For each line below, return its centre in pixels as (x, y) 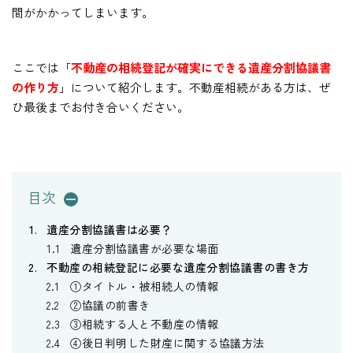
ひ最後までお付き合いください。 (100, 107)
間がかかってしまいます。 (83, 13)
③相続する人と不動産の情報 (145, 324)
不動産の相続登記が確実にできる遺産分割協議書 (201, 68)
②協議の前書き (110, 305)
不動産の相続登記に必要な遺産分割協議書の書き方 (178, 268)
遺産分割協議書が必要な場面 (145, 249)
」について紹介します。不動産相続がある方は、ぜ (195, 87)
